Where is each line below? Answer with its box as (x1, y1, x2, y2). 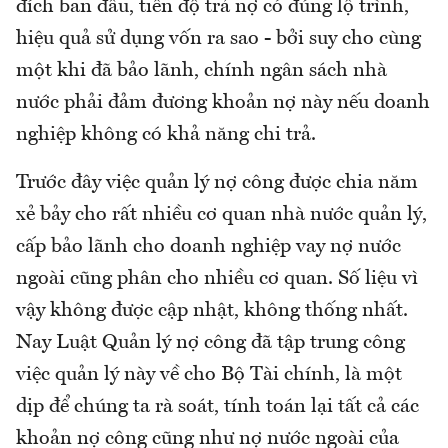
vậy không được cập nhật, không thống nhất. (16, 300, 408, 321)
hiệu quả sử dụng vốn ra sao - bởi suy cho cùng (16, 28, 421, 49)
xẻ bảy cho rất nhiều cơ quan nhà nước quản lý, (16, 204, 427, 225)
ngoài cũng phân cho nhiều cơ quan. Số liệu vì (16, 268, 418, 289)
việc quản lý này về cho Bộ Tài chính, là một (16, 364, 402, 385)
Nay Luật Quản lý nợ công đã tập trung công (16, 332, 405, 353)
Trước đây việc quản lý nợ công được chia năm (16, 172, 418, 193)
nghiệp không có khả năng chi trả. (16, 124, 316, 145)
